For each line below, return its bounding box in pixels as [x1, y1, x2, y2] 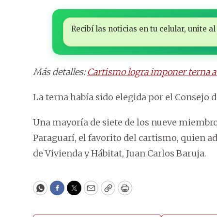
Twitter [73, 186, 106, 198]
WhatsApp [39, 186, 85, 198]
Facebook [56, 186, 97, 198]
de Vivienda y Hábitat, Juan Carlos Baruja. [33, 148, 206, 159]
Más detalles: [33, 66, 87, 78]
